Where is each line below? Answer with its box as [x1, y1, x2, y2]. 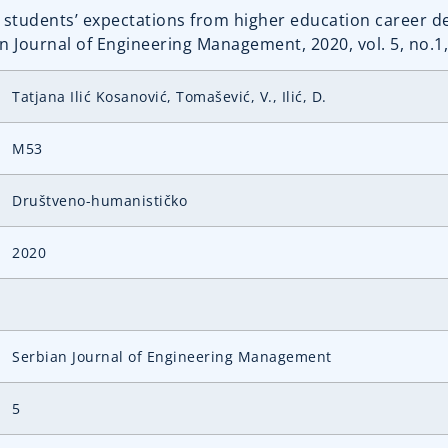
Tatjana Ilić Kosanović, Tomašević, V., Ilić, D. [12, 87, 327, 107]
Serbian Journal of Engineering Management [12, 347, 332, 367]
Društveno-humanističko [12, 191, 187, 211]
